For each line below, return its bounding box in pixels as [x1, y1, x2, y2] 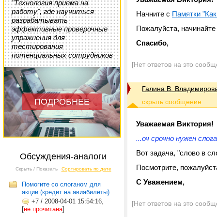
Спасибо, [136, 39, 169, 47]
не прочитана [24, 205, 62, 213]
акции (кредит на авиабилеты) [22, 188, 109, 196]
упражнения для [12, 33, 65, 42]
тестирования [12, 42, 63, 50]
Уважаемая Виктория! [136, 120, 214, 128]
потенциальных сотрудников [12, 51, 113, 59]
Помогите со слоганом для [22, 181, 101, 188]
